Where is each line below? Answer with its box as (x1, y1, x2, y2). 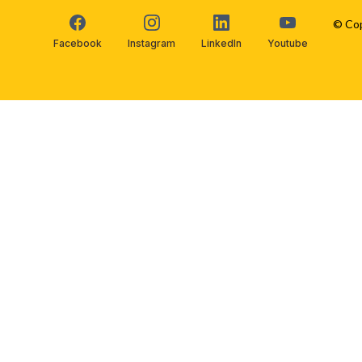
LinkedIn (201, 36, 242, 49)
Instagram (128, 36, 176, 49)
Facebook (53, 36, 103, 49)
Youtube (267, 36, 309, 49)
